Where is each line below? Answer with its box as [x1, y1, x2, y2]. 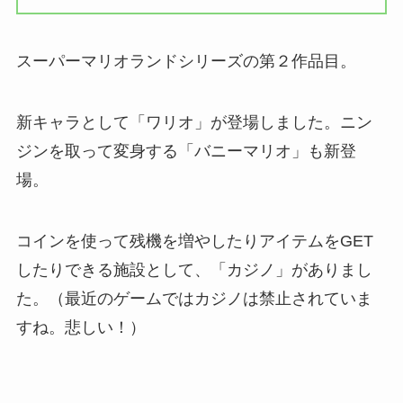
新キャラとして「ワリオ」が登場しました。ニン [15, 112, 372, 131]
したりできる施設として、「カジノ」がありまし [15, 260, 372, 279]
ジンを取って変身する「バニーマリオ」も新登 [15, 141, 356, 160]
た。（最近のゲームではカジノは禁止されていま [15, 289, 372, 308]
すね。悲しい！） [15, 318, 146, 336]
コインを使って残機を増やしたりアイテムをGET [15, 231, 373, 250]
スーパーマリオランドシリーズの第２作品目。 [15, 51, 356, 70]
